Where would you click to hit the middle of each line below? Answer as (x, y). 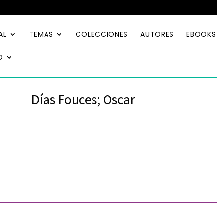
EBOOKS (201, 34)
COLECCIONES (102, 34)
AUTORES (157, 34)
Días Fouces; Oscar (83, 99)
